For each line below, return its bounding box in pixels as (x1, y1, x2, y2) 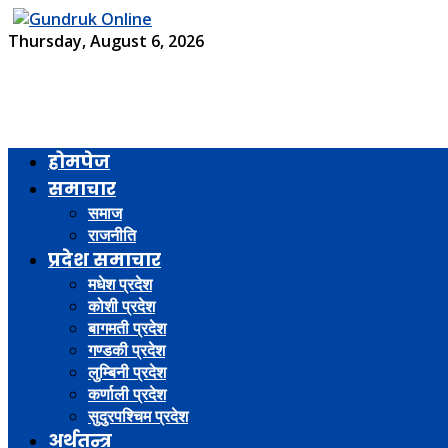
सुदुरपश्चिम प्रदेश (88, 405, 188, 427)
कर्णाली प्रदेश (88, 383, 166, 405)
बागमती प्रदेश (88, 317, 166, 339)
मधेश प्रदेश (88, 273, 152, 295)
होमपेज (48, 149, 110, 174)
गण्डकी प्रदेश (88, 339, 165, 361)
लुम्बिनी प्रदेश (88, 361, 166, 383)
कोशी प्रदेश (88, 295, 155, 317)
